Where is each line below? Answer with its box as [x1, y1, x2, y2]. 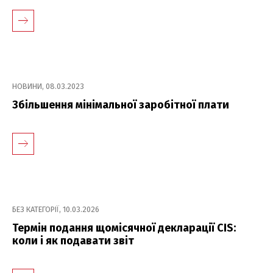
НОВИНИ [12, 81, 42, 91]
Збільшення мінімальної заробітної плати [12, 97, 229, 112]
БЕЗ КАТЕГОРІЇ [12, 204, 59, 214]
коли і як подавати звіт [12, 233, 134, 247]
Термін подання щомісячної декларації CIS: [12, 221, 236, 235]
